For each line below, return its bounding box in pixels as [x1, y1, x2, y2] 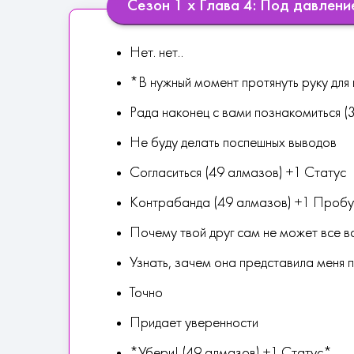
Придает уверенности [130, 316, 258, 331]
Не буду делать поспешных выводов [130, 136, 337, 151]
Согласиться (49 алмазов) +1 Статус [130, 166, 346, 181]
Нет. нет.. [130, 46, 183, 61]
